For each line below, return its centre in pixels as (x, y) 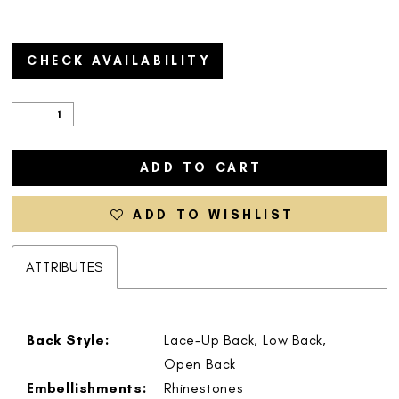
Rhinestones (204, 387)
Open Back (200, 363)
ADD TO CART (201, 168)
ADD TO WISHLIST (214, 214)
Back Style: (68, 339)
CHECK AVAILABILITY (119, 61)
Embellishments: (87, 387)
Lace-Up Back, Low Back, (245, 339)
